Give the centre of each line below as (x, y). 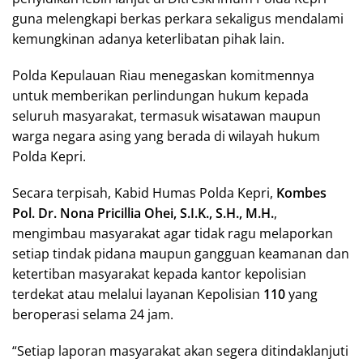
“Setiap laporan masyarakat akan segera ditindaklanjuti (180, 350)
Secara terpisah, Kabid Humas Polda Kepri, (144, 192)
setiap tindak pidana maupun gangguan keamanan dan (181, 253)
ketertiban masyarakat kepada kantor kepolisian (159, 273)
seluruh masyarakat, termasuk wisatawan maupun (167, 115)
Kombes (301, 192)
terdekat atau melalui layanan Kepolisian (138, 294)
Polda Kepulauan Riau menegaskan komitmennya (163, 75)
